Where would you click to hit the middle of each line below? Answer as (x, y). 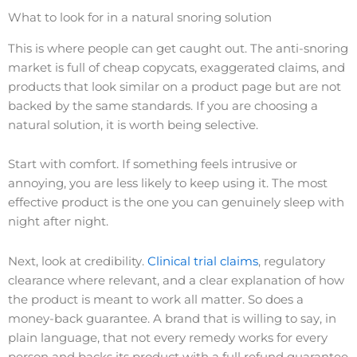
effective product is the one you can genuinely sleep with (176, 203)
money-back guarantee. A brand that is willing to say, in (172, 318)
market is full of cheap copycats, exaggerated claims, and (177, 67)
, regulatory (292, 261)
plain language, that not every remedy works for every (168, 337)
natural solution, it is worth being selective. (133, 125)
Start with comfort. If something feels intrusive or (153, 165)
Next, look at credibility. (78, 261)
